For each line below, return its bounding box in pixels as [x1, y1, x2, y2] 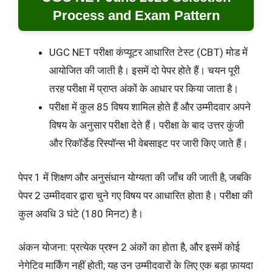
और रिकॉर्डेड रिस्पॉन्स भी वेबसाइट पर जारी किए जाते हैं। [49, 137, 248, 150]
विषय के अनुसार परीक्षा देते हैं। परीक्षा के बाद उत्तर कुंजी [49, 119, 244, 132]
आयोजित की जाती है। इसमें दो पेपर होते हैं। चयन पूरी [49, 64, 240, 77]
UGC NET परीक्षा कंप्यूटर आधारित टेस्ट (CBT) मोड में [49, 46, 248, 59]
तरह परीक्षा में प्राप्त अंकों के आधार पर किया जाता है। [49, 83, 239, 95]
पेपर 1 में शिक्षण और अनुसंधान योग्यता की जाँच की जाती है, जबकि [18, 171, 251, 183]
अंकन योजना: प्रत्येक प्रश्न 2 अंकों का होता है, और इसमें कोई [18, 241, 240, 254]
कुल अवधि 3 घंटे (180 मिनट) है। [18, 207, 143, 220]
